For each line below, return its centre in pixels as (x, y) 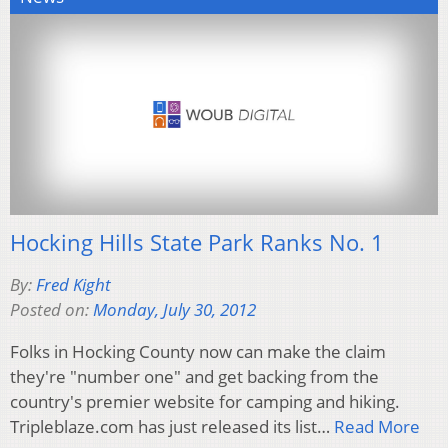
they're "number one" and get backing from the (194, 376)
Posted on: (51, 309)
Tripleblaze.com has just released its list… (172, 426)
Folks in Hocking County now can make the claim (198, 351)
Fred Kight (73, 284)
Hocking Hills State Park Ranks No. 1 (197, 241)
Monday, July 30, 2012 (174, 309)
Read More (377, 426)
